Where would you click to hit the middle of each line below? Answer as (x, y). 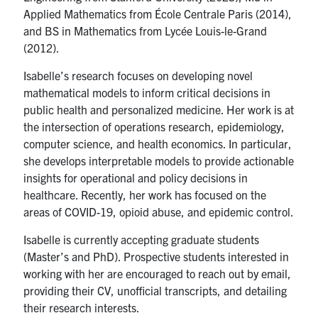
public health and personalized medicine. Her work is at (159, 109)
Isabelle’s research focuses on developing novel (138, 75)
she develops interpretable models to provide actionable (159, 160)
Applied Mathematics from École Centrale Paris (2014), (158, 13)
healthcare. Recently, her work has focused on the (145, 194)
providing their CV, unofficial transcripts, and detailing (155, 290)
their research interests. (82, 307)
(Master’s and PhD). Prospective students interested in (157, 256)
